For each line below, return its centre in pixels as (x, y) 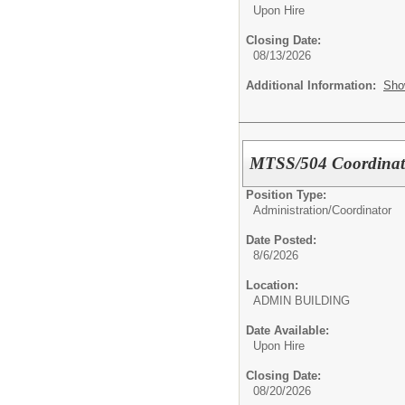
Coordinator (362, 211)
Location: (272, 286)
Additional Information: (315, 85)
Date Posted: (281, 240)
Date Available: (287, 331)
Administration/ (292, 211)
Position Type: (286, 195)
